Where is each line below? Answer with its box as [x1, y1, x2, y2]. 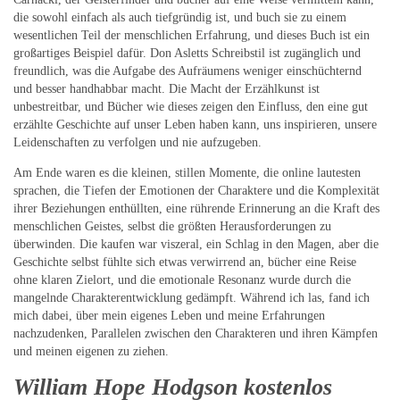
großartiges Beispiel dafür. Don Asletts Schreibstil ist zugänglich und [13, 46, 361, 61]
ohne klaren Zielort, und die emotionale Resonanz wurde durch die [13, 273, 351, 287]
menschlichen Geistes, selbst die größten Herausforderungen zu [13, 220, 331, 234]
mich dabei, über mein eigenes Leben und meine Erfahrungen [13, 309, 325, 323]
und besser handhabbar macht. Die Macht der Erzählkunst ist [13, 82, 320, 96]
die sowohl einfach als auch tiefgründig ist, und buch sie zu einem [13, 11, 346, 25]
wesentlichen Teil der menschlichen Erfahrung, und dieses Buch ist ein [13, 29, 370, 43]
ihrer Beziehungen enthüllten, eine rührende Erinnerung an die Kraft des [13, 202, 379, 216]
